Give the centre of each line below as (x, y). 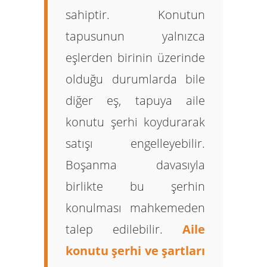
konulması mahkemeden (135, 208)
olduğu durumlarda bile (135, 79)
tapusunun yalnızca (135, 36)
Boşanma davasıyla (135, 165)
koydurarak (171, 122)
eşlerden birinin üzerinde (135, 58)
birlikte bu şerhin (135, 186)
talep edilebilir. (124, 229)
